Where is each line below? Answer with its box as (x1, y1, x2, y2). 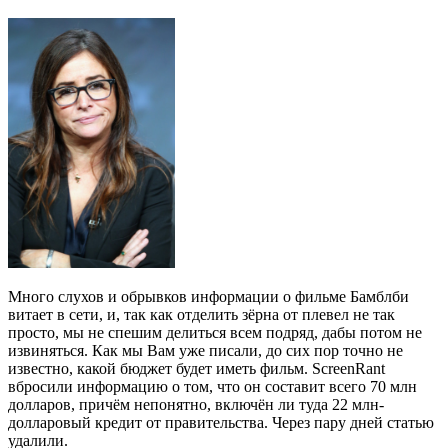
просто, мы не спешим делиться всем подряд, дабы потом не (8, 324, 422, 342)
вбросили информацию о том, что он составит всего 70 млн (8, 378, 417, 396)
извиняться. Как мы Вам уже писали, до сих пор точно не (8, 342, 403, 360)
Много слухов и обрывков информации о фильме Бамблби (8, 288, 409, 306)
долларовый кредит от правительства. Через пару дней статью (8, 414, 434, 432)
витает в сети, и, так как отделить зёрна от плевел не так (8, 306, 395, 324)
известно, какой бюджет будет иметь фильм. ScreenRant (8, 360, 385, 378)
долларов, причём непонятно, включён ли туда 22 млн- (8, 396, 384, 414)
